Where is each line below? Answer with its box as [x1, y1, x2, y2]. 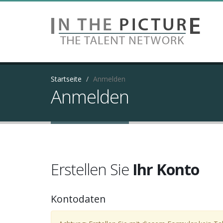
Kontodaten [51, 192, 106, 206]
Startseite [51, 74, 82, 84]
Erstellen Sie [51, 159, 132, 180]
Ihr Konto [132, 159, 199, 180]
